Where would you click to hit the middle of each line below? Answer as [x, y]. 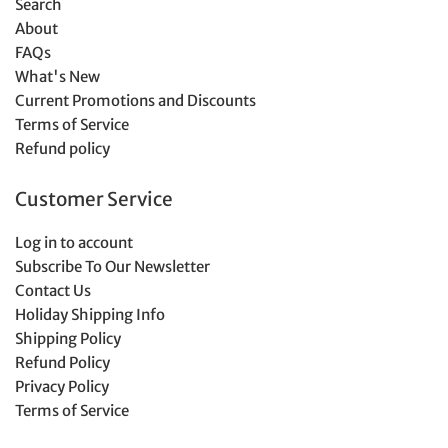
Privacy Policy [62, 387]
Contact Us [53, 291]
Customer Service [94, 199]
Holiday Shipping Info [90, 315]
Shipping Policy [68, 339]
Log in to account [74, 243]
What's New [57, 77]
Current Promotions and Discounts [135, 101]
